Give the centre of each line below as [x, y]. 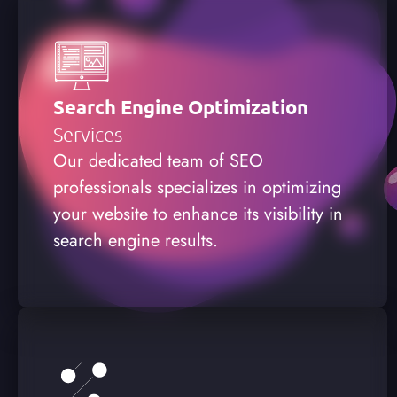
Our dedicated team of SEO [158, 160]
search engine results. [136, 240]
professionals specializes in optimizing [197, 187]
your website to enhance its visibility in [198, 214]
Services [88, 133]
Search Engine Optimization [181, 106]
